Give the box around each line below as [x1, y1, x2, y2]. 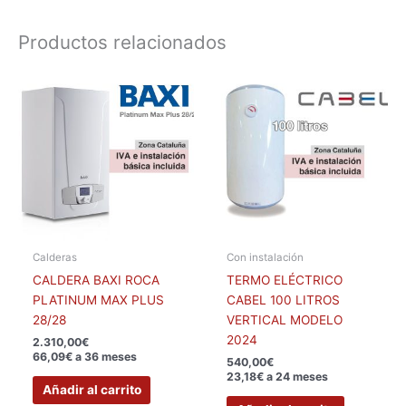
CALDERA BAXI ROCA [33, 272, 160, 287]
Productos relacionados [18, 30, 227, 53]
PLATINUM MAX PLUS [33, 292, 165, 307]
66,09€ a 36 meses [33, 350, 138, 364]
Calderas [33, 250, 78, 264]
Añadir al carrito [42, 382, 141, 398]
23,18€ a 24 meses [227, 370, 329, 384]
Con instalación [227, 250, 304, 264]
